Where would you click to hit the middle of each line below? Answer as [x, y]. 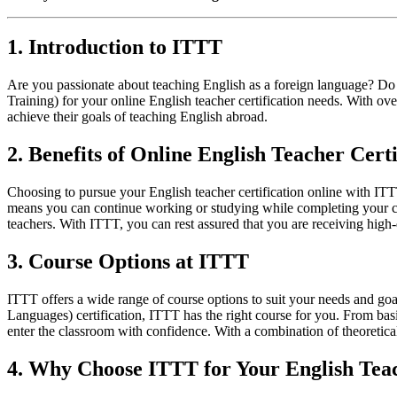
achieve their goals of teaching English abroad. [137, 117]
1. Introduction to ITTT [115, 47]
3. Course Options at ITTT [128, 262]
